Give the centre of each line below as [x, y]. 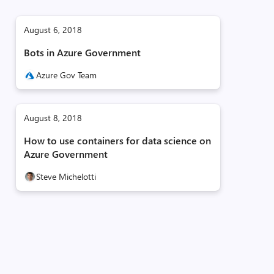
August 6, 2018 [53, 30]
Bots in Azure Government [82, 52]
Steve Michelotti [66, 176]
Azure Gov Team [66, 75]
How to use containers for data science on [117, 140]
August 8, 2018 [53, 118]
